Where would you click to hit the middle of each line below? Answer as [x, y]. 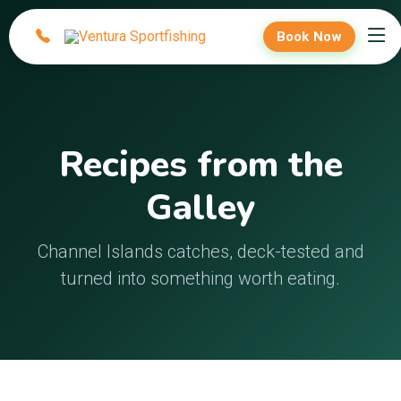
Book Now [309, 37]
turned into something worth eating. [200, 278]
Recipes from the [200, 165]
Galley [200, 208]
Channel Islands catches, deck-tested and [200, 252]
